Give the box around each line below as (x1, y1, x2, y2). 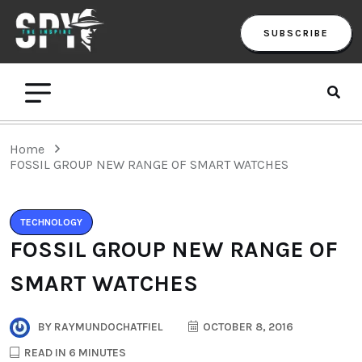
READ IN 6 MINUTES (22, 345, 126, 360)
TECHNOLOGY (20, 216, 82, 228)
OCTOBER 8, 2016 (200, 319, 293, 334)
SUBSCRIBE (263, 27, 329, 39)
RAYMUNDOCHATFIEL (52, 319, 162, 334)
